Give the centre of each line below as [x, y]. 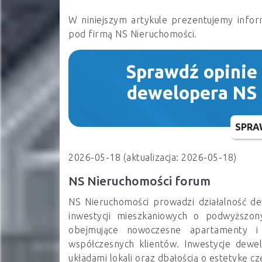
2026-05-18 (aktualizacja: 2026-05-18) [153, 157]
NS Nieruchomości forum [139, 181]
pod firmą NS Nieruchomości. [133, 34]
